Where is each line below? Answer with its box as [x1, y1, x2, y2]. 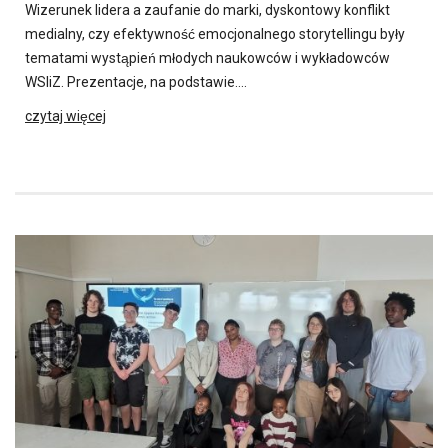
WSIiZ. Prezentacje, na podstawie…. [25, 73, 247, 90]
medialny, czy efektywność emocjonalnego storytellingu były [25, 25, 405, 42]
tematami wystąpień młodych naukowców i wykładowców [25, 49, 390, 66]
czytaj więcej [25, 107, 106, 124]
